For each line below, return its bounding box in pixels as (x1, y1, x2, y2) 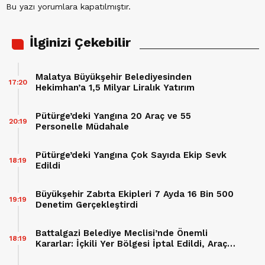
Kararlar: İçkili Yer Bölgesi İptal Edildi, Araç (35, 238, 227, 250)
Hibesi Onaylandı (35, 249, 109, 260)
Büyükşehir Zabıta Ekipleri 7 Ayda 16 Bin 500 (35, 189, 234, 200)
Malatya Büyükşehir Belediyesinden (35, 72, 192, 83)
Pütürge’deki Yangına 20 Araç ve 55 (35, 111, 191, 122)
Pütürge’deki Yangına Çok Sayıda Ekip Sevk (35, 150, 227, 161)
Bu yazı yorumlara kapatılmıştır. (6, 2, 131, 12)
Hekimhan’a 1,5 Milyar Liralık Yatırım (35, 82, 195, 93)
